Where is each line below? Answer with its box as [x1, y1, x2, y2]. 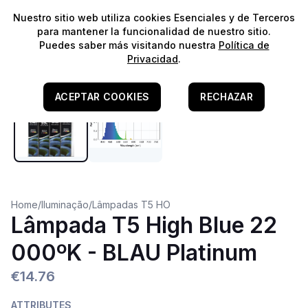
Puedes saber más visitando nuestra [38, 39, 219, 51]
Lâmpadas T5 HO [92, 199, 170, 210]
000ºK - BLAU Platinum [11, 239, 257, 266]
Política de [218, 39, 269, 51]
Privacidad [127, 53, 178, 65]
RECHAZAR [200, 91, 254, 102]
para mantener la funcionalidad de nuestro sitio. [37, 25, 271, 37]
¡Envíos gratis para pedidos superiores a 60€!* [32, 9, 276, 23]
